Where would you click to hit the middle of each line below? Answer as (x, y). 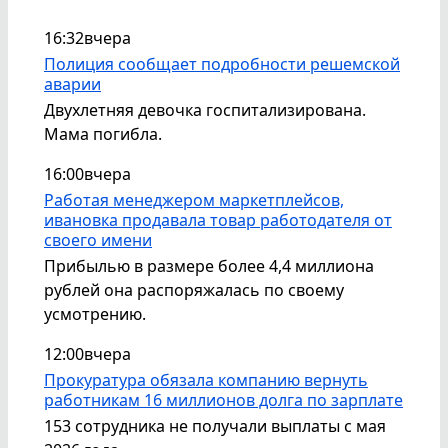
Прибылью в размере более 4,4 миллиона (209, 265)
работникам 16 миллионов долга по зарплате (223, 399)
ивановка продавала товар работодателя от (218, 219)
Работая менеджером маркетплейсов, (194, 199)
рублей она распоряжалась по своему (194, 289)
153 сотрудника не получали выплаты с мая (215, 425)
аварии (72, 83)
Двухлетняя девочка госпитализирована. (205, 109)
